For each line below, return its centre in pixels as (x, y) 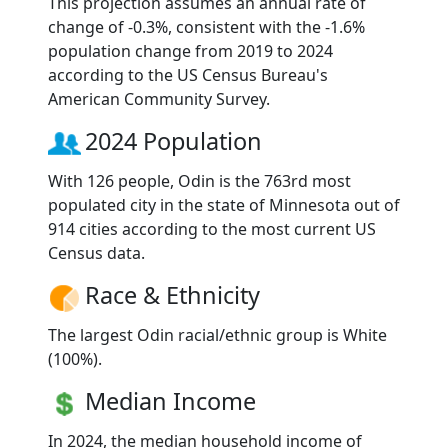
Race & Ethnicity (172, 294)
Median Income (170, 400)
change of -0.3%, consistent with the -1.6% (206, 26)
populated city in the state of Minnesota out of (224, 204)
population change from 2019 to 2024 (190, 50)
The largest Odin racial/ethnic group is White (217, 334)
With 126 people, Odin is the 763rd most (199, 180)
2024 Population (173, 140)
